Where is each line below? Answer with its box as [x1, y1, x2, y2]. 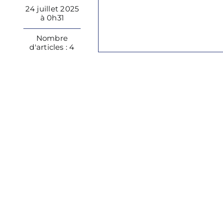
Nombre [36, 33, 68, 43]
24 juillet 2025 [25, 4, 79, 13]
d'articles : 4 [29, 42, 75, 52]
